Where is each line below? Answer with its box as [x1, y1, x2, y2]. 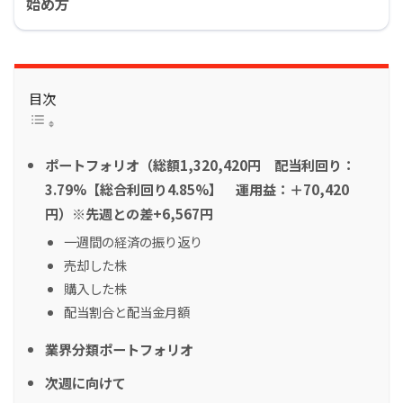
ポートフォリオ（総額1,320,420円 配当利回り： [45, 154, 355, 175]
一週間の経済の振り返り [64, 231, 202, 251]
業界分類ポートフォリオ [45, 338, 193, 359]
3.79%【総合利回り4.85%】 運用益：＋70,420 [45, 178, 349, 199]
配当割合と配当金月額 [64, 301, 190, 321]
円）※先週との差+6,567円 [45, 202, 213, 223]
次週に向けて [45, 372, 126, 392]
